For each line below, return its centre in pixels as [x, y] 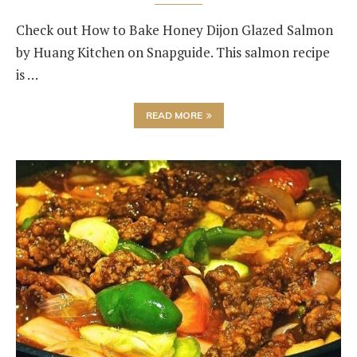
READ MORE [174, 115]
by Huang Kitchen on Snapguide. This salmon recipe [173, 52]
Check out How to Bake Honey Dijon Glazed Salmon [175, 30]
